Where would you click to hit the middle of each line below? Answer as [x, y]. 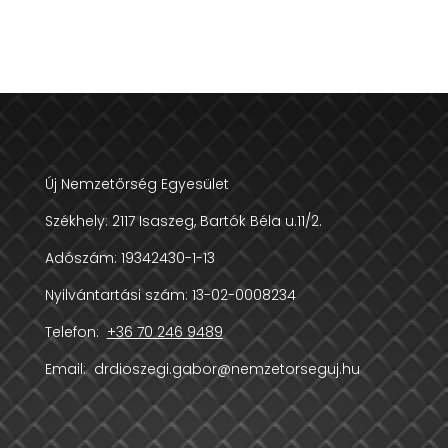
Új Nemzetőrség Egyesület [136, 184]
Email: [67, 369]
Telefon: [75, 332]
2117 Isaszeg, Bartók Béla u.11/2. [216, 221]
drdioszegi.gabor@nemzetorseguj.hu [224, 369]
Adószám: [82, 258]
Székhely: [78, 221]
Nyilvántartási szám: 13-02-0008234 [170, 295]
